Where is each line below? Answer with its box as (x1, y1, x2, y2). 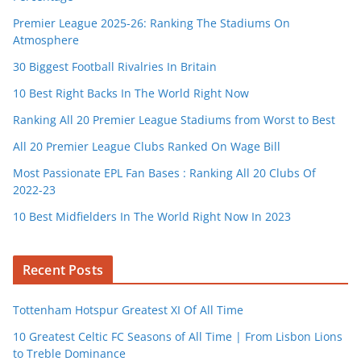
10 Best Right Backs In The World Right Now (13, 85, 249, 101)
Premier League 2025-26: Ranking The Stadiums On (13, 15, 290, 31)
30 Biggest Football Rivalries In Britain (13, 58, 217, 74)
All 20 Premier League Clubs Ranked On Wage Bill (13, 138, 280, 154)
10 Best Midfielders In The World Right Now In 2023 (13, 208, 291, 224)
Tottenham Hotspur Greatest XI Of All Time (13, 301, 243, 317)
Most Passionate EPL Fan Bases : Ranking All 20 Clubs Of (13, 164, 316, 180)
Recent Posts (23, 260, 103, 279)
